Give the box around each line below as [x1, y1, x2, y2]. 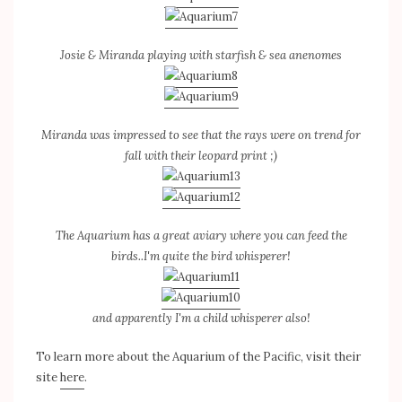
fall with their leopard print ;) [125, 147, 277, 163]
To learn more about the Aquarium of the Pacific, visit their [36, 348, 361, 364]
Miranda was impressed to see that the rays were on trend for [41, 127, 361, 143]
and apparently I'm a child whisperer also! [92, 310, 310, 326]
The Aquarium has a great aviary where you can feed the [55, 227, 347, 243]
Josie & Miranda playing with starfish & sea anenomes [60, 47, 342, 63]
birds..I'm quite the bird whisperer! [111, 248, 291, 264]
